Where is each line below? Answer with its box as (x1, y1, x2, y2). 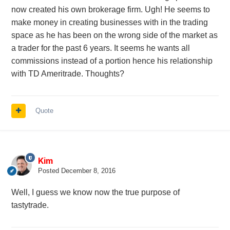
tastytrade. (11, 201, 49, 210)
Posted (37, 167, 61, 175)
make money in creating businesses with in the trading (11, 18, 208, 27)
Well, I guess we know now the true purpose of (11, 188, 180, 197)
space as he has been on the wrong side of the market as (11, 31, 218, 40)
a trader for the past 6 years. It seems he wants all (11, 44, 190, 53)
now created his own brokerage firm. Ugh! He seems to (11, 5, 210, 14)
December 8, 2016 (61, 167, 116, 175)
